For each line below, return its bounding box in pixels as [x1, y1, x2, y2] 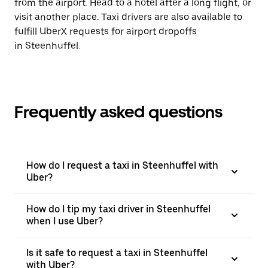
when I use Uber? [26, 215, 103, 227]
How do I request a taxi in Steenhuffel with [26, 160, 218, 171]
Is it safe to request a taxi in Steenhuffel [26, 247, 208, 258]
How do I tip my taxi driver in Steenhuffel [26, 203, 211, 215]
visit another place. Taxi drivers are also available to [14, 11, 242, 23]
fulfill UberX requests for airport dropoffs [14, 26, 197, 37]
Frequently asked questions [14, 102, 223, 122]
